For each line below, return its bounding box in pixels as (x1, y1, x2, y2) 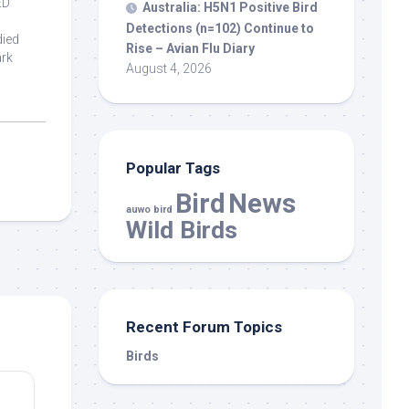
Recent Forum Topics (126, 317, 282, 336)
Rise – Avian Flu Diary (126, 40, 255, 56)
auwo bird (126, 203, 173, 215)
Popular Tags (126, 158, 220, 177)
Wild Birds (126, 215, 237, 244)
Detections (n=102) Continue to (126, 20, 314, 36)
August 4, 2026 (126, 60, 212, 76)
